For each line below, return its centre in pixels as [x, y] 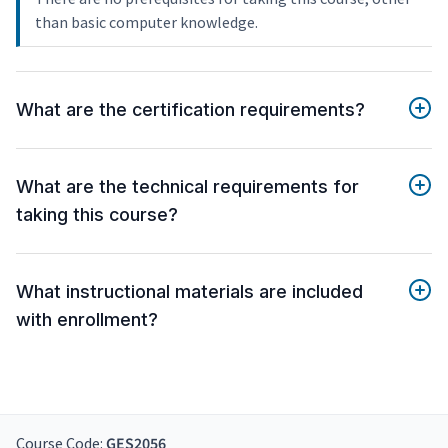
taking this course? [97, 215]
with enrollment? [87, 320]
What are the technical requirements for [187, 187]
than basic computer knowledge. [146, 22]
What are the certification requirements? [190, 110]
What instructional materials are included [189, 292]
